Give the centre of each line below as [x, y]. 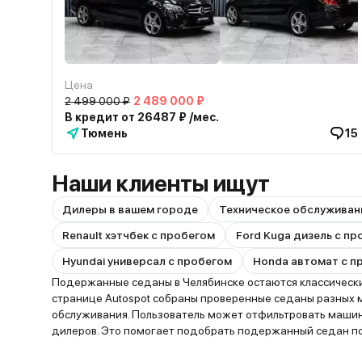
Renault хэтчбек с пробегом [139, 235]
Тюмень [104, 133]
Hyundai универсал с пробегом [147, 261]
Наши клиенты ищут [161, 183]
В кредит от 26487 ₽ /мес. [142, 117]
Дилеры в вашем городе [130, 209]
